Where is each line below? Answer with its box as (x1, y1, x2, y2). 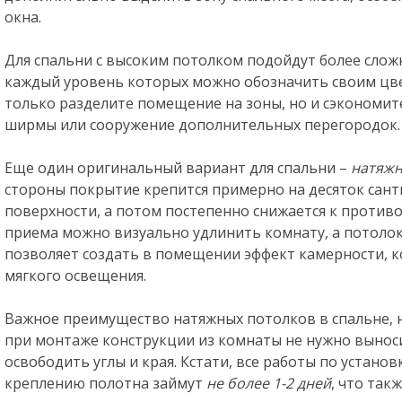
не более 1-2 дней (206, 373, 331, 393)
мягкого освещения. (4, 266, 146, 285)
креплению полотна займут (4, 373, 206, 393)
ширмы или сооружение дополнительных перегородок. (4, 115, 400, 135)
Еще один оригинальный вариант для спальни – (4, 158, 351, 178)
